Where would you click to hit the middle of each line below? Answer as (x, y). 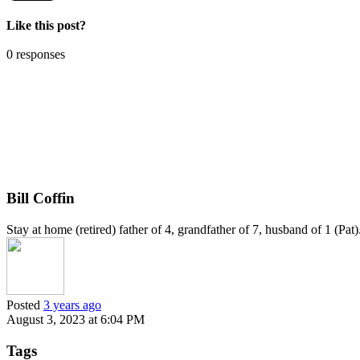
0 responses (36, 54)
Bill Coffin (41, 198)
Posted (25, 305)
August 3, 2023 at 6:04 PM (76, 320)
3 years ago (72, 305)
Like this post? (46, 25)
